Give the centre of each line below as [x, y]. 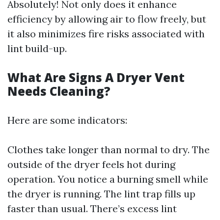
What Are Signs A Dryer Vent [96, 77]
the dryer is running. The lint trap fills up [101, 194]
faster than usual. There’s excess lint [92, 208]
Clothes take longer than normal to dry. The [109, 150]
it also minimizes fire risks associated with [106, 34]
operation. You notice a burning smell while [108, 179]
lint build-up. [37, 48]
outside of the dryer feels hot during [91, 164]
